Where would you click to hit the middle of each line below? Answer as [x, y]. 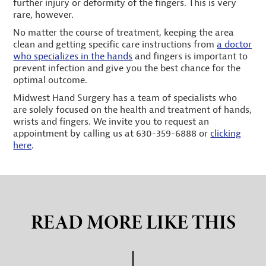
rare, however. [44, 15]
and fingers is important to [190, 56]
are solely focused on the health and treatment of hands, [133, 110]
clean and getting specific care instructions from [115, 45]
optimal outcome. [50, 80]
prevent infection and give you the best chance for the [127, 68]
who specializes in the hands [73, 56]
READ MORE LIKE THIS [133, 222]
